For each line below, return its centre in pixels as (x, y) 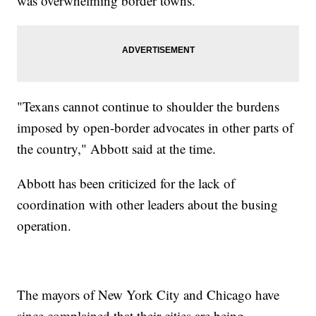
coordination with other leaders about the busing (148, 205)
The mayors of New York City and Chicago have (148, 295)
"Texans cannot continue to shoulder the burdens (148, 107)
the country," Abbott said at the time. (119, 149)
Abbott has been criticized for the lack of (126, 183)
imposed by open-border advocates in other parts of (156, 128)
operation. (47, 226)
